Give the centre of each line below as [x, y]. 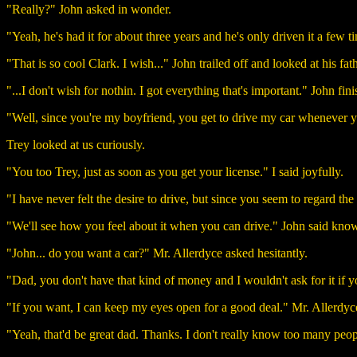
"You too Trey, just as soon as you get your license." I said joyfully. [175, 171]
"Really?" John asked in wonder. [89, 9]
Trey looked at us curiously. [76, 144]
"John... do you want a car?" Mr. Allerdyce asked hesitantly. [157, 253]
